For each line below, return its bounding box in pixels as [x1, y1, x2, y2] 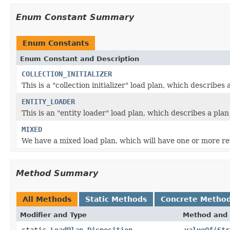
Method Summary [16, 168, 98, 178]
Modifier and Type [20, 210, 87, 219]
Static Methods [85, 195, 147, 203]
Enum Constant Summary [16, 12, 134, 22]
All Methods [23, 195, 71, 203]
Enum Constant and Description [20, 54, 139, 63]
